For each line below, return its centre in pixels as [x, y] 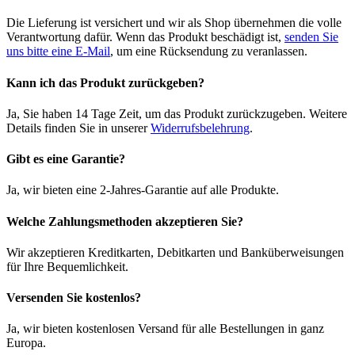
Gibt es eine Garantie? [66, 159]
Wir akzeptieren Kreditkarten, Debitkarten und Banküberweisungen [175, 252]
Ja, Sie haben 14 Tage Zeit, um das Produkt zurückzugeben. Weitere [177, 113]
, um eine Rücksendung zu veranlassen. [209, 52]
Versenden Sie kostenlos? [74, 298]
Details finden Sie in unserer [78, 128]
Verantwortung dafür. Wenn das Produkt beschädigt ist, [145, 37]
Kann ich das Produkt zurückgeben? [105, 82]
